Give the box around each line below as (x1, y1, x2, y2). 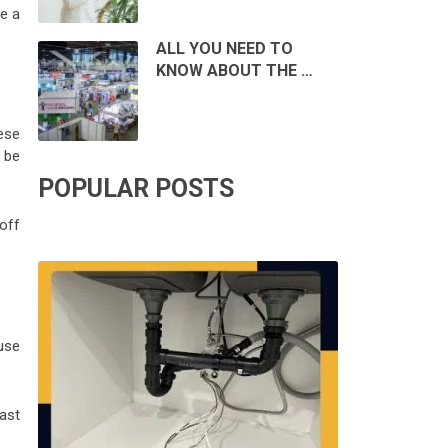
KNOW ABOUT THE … (155, 61, 313, 81)
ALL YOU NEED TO (155, 39, 293, 59)
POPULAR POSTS (38, 174, 234, 204)
